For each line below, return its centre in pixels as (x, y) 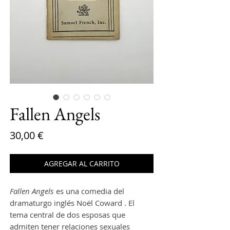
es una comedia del (89, 191)
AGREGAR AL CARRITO (82, 164)
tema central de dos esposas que (68, 215)
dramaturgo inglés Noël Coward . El (72, 203)
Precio (58, 135)
